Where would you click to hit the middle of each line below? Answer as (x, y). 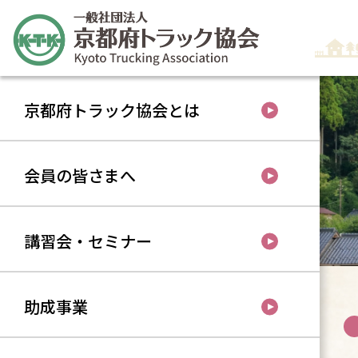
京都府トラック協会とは (112, 110)
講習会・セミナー (88, 241)
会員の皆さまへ (80, 175)
